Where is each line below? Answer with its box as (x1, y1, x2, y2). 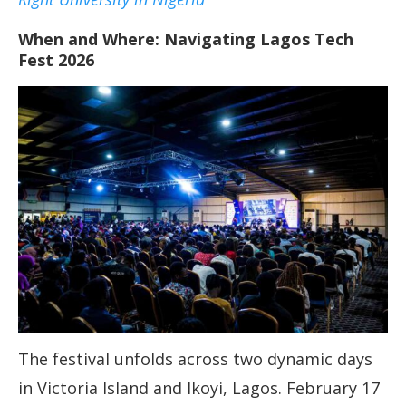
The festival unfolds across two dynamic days (18, 348, 372, 371)
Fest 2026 (18, 49, 94, 72)
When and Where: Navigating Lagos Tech (18, 28, 353, 51)
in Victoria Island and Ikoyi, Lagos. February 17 (18, 377, 380, 400)
